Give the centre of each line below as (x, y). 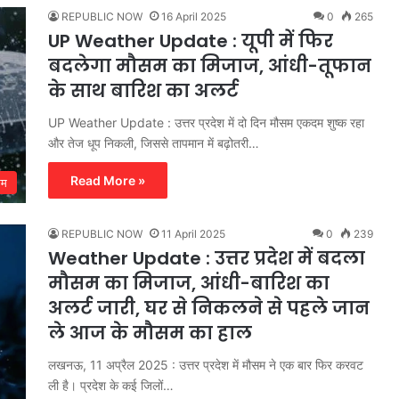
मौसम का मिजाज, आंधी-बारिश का (189, 283)
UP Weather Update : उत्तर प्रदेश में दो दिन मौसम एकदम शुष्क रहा (206, 122)
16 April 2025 (194, 16)
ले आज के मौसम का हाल (150, 333)
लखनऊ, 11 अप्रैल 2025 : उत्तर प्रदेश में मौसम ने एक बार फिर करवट (206, 364)
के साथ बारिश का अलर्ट (143, 90)
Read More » (108, 180)
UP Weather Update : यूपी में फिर (191, 41)
